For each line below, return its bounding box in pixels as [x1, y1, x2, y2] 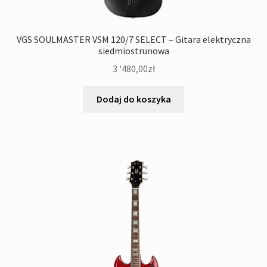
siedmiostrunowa [98, 44, 169, 57]
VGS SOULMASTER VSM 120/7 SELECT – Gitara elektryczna [16, 33, 251, 45]
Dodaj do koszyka [96, 93, 171, 105]
